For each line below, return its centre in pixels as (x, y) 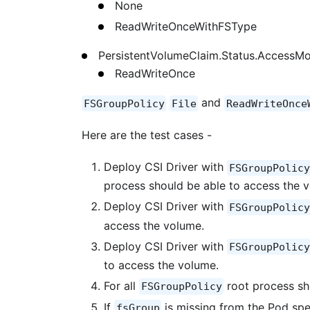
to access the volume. (161, 265)
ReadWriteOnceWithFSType (186, 27)
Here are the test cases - (147, 135)
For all (121, 285)
